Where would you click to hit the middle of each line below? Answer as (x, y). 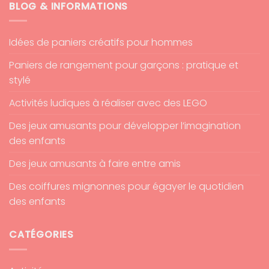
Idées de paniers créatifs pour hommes (101, 43)
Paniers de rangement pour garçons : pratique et (124, 65)
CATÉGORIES (41, 235)
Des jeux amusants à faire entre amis (95, 164)
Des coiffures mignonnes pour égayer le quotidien (126, 187)
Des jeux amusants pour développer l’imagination (125, 126)
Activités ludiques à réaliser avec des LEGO (108, 103)
